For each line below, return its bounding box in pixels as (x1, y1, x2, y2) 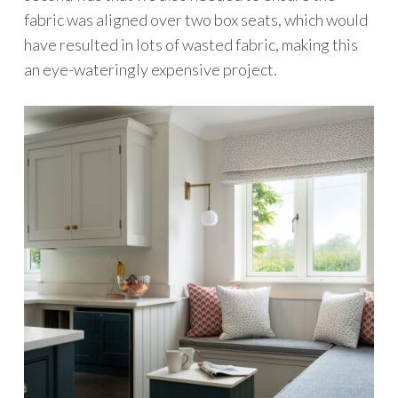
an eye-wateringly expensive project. (23, 60, 280, 79)
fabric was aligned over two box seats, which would (23, 10, 368, 29)
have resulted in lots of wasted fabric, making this (23, 35, 358, 54)
